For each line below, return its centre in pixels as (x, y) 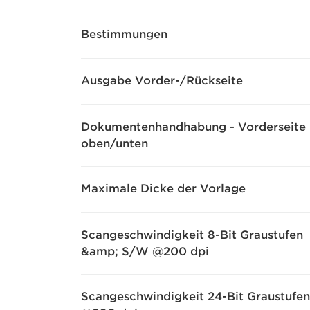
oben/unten (115, 144)
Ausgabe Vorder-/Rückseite (162, 81)
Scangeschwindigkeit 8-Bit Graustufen (192, 235)
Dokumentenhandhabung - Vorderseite (193, 127)
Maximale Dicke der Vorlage (163, 189)
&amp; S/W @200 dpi (145, 252)
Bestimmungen (124, 34)
